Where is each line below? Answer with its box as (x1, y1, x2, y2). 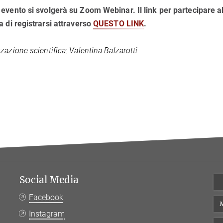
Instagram (29, 209, 65, 219)
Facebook (29, 193, 64, 202)
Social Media (19, 174, 79, 186)
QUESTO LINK (93, 19, 144, 28)
